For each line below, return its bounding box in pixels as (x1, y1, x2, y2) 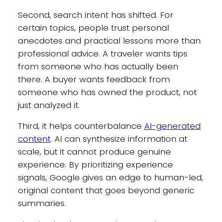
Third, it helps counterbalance (17, 120, 144, 132)
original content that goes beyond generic (17, 184, 194, 197)
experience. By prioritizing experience (17, 159, 173, 171)
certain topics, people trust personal (17, 21, 169, 34)
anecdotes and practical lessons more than (17, 34, 201, 47)
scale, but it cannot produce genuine (17, 146, 171, 158)
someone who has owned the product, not (17, 86, 197, 98)
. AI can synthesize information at (50, 133, 187, 145)
